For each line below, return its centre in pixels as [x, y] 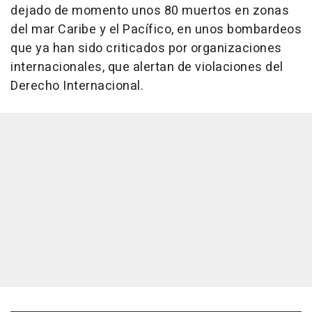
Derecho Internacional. [77, 86]
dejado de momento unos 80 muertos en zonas [150, 11]
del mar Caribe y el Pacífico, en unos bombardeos [156, 30]
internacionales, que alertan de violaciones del [147, 68]
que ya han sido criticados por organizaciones [146, 49]
